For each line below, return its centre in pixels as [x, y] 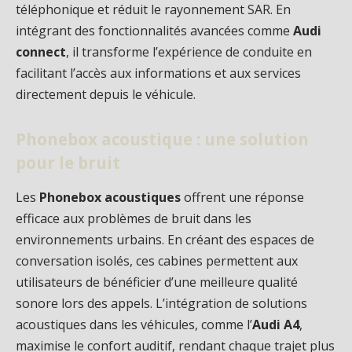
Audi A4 [276, 324]
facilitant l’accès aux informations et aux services [158, 73]
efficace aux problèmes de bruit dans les [134, 218]
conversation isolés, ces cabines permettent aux [157, 260]
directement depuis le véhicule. [106, 95]
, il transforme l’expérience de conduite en [189, 52]
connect [41, 52]
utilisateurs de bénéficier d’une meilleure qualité [157, 282]
